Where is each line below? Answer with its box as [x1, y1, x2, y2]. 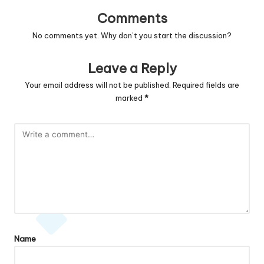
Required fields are [173, 80, 239, 90]
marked [115, 93, 144, 103]
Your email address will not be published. [25, 80, 171, 90]
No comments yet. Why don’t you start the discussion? [32, 30, 232, 40]
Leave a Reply [87, 60, 177, 77]
